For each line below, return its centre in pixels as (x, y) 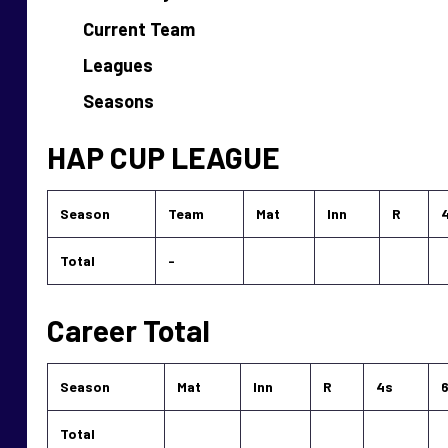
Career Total (128, 330)
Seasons (118, 101)
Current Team (139, 29)
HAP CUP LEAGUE (163, 157)
